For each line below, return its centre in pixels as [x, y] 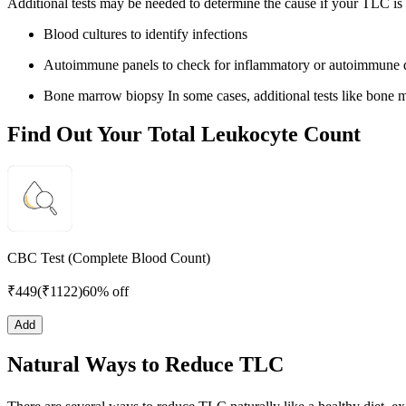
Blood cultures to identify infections [145, 34]
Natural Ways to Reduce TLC [145, 365]
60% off [106, 292]
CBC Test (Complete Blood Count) [109, 258]
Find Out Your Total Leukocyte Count [184, 135]
